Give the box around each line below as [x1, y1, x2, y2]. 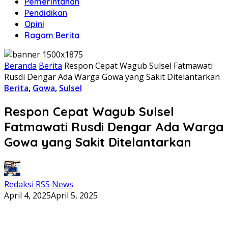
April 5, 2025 [51, 189, 98, 201]
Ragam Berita [24, 30, 79, 40]
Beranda [4, 60, 37, 71]
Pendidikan [24, 8, 67, 18]
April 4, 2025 [4, 189, 51, 201]
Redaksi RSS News [4, 178, 73, 190]
